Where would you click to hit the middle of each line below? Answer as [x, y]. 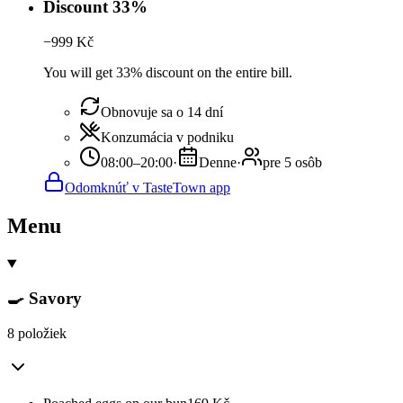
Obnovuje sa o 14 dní [162, 112]
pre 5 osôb [292, 162]
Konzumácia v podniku [167, 137]
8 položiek [37, 334]
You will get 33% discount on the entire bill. [168, 72]
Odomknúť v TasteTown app [148, 187]
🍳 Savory [45, 299]
